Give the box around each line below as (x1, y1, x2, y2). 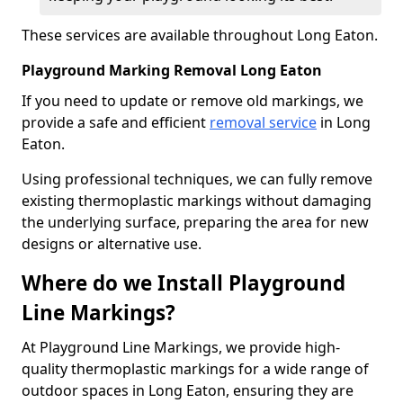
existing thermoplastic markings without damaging (22, 191, 372, 210)
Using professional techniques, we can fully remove (22, 169, 372, 189)
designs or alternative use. (22, 234, 201, 254)
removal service (210, 112, 317, 132)
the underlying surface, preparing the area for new (22, 212, 369, 232)
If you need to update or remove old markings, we (22, 91, 363, 111)
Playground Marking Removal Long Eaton (22, 60, 322, 80)
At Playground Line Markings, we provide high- (22, 337, 340, 357)
